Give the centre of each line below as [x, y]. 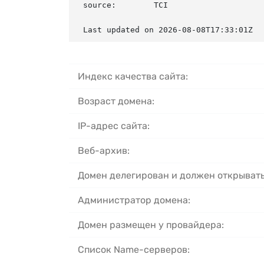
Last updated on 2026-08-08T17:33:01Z [168, 29]
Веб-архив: [104, 150]
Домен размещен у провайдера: [151, 225]
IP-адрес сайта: [114, 126]
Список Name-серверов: [134, 249]
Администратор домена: [134, 200]
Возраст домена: [116, 101]
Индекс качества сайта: [133, 76]
